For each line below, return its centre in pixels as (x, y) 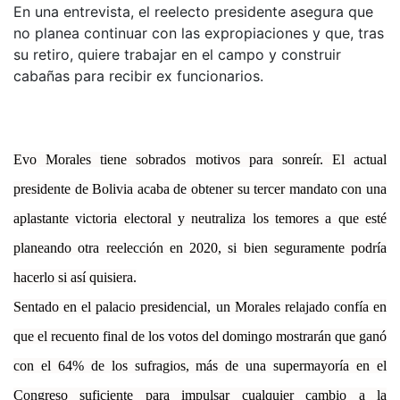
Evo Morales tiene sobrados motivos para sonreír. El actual (200, 159)
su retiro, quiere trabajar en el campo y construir (177, 54)
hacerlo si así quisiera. (75, 277)
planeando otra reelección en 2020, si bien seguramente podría (200, 247)
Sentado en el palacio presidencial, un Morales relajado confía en (200, 306)
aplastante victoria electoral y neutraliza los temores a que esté (200, 218)
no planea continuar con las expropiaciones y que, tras (199, 33)
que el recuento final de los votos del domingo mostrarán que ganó (200, 336)
